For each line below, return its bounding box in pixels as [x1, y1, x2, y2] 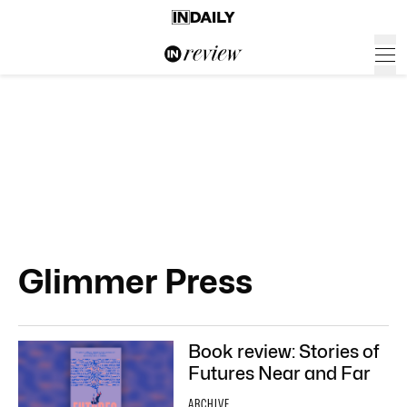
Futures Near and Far [188, 362, 371, 384]
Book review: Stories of [188, 341, 379, 362]
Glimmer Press [18, 262, 253, 301]
